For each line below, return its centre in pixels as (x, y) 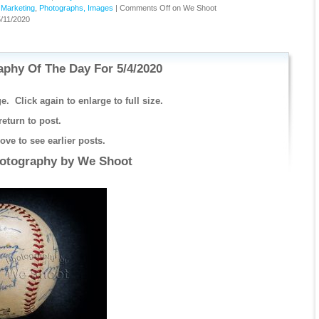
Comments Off (145, 8)
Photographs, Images (76, 8)
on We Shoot (193, 8)
